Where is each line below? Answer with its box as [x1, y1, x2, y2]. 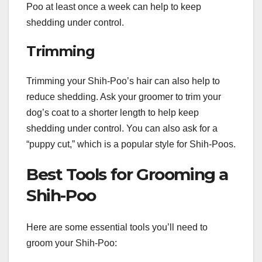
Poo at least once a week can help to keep [26, 1, 201, 12]
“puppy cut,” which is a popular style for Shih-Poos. [26, 139, 236, 150]
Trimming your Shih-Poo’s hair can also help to [26, 76, 220, 87]
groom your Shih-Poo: [26, 237, 117, 248]
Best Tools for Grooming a [26, 164, 229, 185]
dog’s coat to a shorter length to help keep [26, 108, 199, 118]
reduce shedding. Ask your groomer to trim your [26, 92, 221, 102]
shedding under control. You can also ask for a [26, 123, 218, 134]
